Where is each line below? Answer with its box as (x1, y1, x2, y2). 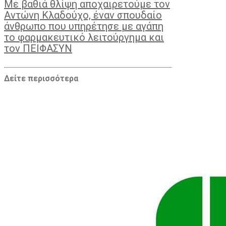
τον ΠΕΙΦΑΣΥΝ (4, 42, 72, 54)
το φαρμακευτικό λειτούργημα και (4, 31, 164, 43)
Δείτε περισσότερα (4, 74, 78, 84)
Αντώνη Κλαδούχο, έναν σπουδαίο (4, 9, 162, 21)
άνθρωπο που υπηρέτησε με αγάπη (4, 20, 163, 32)
